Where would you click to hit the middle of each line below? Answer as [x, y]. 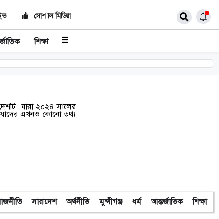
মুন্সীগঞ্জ [111, 202]
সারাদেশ [44, 202]
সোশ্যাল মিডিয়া [51, 16]
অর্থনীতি [78, 202]
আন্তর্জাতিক [167, 202]
